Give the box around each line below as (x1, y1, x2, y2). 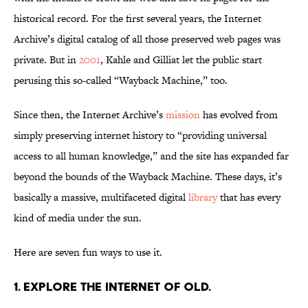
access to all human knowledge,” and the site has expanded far (14, 148, 289, 164)
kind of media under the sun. (14, 210, 142, 225)
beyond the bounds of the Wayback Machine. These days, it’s (14, 169, 282, 184)
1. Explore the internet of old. (14, 279, 211, 294)
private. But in (14, 52, 79, 67)
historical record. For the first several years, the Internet (14, 11, 261, 26)
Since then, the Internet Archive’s (14, 107, 166, 122)
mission (166, 107, 200, 122)
